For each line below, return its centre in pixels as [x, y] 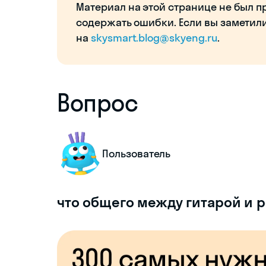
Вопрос [97, 103]
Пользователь [137, 153]
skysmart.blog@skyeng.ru [154, 38]
